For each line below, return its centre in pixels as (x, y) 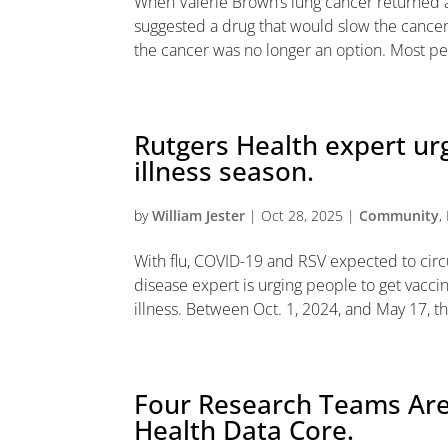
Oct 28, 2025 (302, 215)
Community (399, 215)
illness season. (224, 171)
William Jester (199, 215)
